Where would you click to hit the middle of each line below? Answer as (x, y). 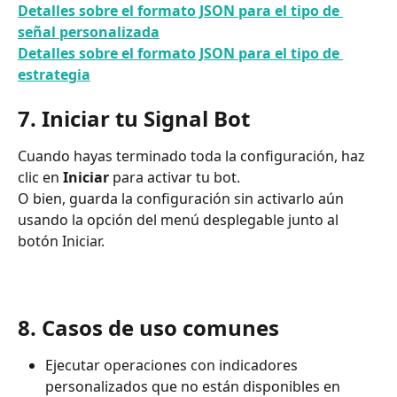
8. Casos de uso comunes (148, 327)
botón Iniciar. (61, 241)
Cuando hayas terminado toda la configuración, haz (193, 156)
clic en (40, 177)
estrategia (54, 75)
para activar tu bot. (175, 177)
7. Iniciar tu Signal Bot (134, 118)
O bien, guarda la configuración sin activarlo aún (183, 198)
